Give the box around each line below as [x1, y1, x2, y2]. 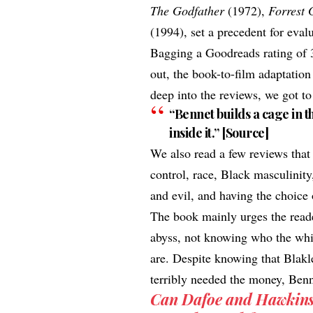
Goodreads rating [202, 43, 293, 61]
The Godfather [150, 1, 225, 19]
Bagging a [150, 43, 203, 61]
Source [225, 124, 265, 141]
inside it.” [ [169, 124, 226, 141]
